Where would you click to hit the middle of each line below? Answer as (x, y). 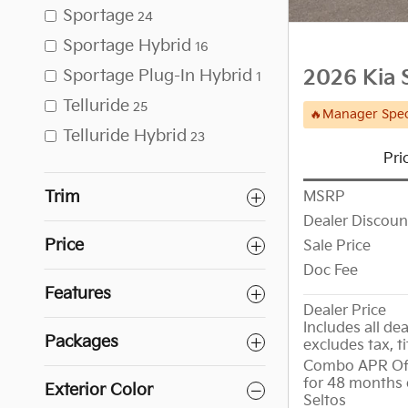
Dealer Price (345, 311)
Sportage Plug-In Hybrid (158, 76)
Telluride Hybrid (125, 136)
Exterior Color (99, 390)
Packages (82, 342)
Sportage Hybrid (127, 46)
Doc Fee (331, 271)
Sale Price (337, 247)
